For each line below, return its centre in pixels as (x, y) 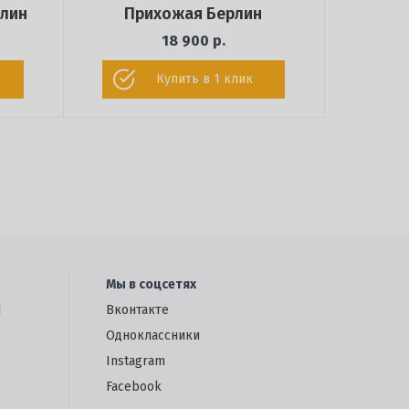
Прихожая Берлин (194, 14)
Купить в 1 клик (205, 79)
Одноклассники (153, 336)
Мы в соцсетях (151, 285)
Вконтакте (137, 310)
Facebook (134, 387)
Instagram (136, 362)
